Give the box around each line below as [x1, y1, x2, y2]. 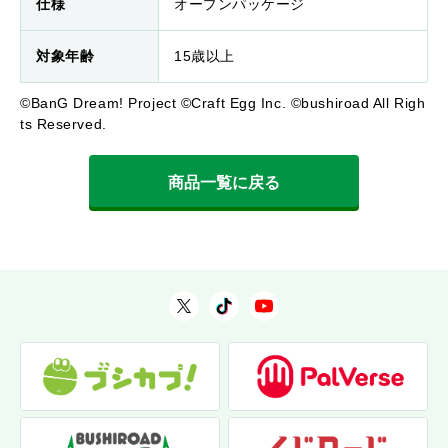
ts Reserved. [20, 116, 107, 133]
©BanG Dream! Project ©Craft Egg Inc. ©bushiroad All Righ [20, 95, 426, 112]
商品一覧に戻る [168, 174, 280, 192]
